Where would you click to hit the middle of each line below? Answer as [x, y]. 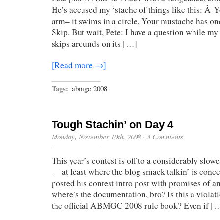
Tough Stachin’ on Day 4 [112, 125]
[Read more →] [79, 65]
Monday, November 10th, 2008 [96, 137]
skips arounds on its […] [94, 44]
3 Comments [165, 137]
